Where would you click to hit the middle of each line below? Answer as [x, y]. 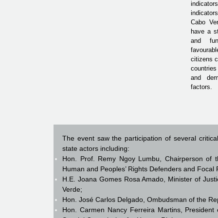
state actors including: [96, 149]
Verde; [72, 190]
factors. [201, 87]
